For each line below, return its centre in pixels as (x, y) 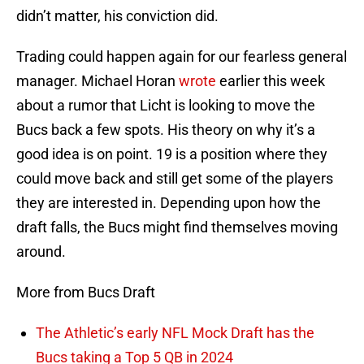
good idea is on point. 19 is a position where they (172, 154)
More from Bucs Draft (86, 292)
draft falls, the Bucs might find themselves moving (177, 227)
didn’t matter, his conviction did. (117, 16)
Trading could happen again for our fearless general (182, 57)
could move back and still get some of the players (175, 179)
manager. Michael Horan (97, 81)
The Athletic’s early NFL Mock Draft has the (175, 333)
